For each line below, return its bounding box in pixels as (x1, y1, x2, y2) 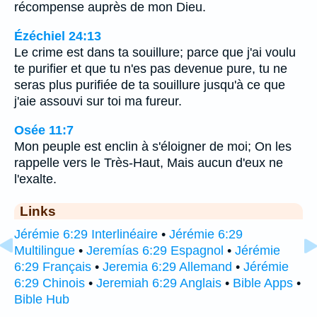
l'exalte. (14, 171, 57, 186)
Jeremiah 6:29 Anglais (96, 275, 221, 290)
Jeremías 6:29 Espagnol (86, 243, 224, 258)
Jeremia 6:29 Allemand (103, 259, 232, 274)
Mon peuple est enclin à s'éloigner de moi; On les (14, 139, 292, 154)
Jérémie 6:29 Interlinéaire (14, 226, 158, 241)
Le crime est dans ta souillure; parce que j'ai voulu (14, 45, 296, 59)
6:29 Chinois (14, 275, 85, 290)
